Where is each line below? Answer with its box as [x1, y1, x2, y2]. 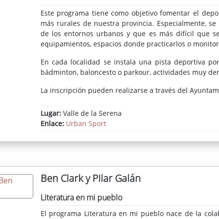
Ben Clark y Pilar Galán [40, 172, 141, 185]
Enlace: [40, 119, 66, 129]
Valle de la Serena [61, 109, 122, 118]
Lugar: [40, 109, 61, 118]
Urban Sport [66, 119, 106, 129]
